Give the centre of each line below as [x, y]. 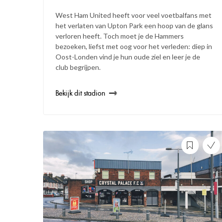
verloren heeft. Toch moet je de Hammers [120, 36]
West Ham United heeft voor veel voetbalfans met [134, 15]
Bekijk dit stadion [80, 93]
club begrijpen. [78, 67]
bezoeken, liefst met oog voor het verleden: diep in [134, 46]
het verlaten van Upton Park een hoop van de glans [134, 25]
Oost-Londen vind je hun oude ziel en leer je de [128, 56]
